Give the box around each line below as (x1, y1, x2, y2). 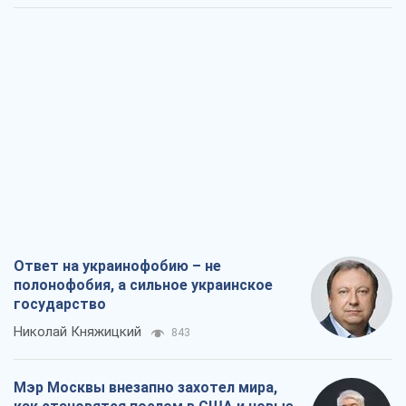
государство (14, 295, 106, 314)
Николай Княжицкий (14, 324, 141, 341)
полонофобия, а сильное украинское (14, 276, 273, 295)
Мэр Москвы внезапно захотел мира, (14, 379, 277, 397)
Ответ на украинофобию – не (14, 257, 221, 275)
